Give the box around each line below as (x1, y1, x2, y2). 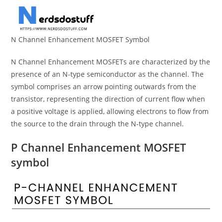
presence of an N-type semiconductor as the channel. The (11, 69, 204, 79)
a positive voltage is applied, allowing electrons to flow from (11, 107, 209, 116)
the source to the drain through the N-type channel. (11, 119, 184, 129)
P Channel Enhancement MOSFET (11, 140, 186, 155)
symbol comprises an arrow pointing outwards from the (11, 82, 197, 92)
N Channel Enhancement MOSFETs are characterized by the (11, 57, 211, 67)
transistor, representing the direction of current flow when (11, 94, 206, 104)
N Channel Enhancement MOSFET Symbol (11, 35, 150, 45)
